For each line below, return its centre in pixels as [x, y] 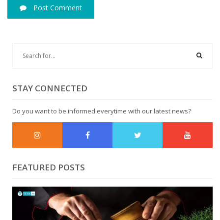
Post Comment [57, 8]
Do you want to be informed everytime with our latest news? [102, 111]
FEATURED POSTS [49, 167]
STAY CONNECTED [50, 88]
